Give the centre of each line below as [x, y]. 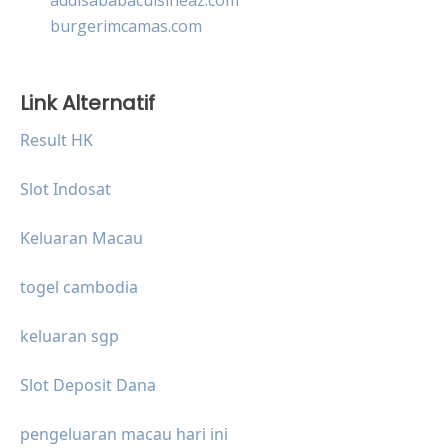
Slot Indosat [65, 188]
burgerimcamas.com [126, 25]
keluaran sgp [69, 335]
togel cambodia [79, 286]
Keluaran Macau [81, 237]
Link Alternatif [87, 102]
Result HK [56, 139]
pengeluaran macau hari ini [124, 433]
